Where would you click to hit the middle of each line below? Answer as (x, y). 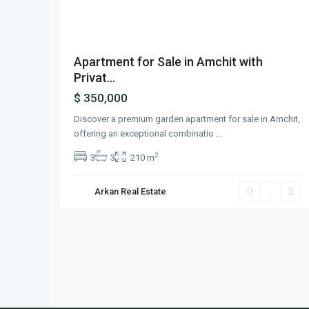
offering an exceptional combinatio (145, 133)
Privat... (94, 78)
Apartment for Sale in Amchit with (168, 62)
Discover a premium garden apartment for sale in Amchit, (187, 119)
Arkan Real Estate (130, 191)
